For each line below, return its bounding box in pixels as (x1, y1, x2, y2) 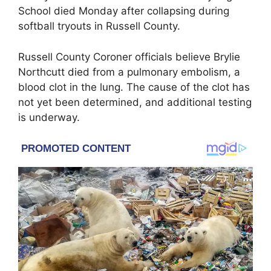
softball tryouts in (18, 20, 106, 33)
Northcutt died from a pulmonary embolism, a (18, 65, 240, 78)
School (18, 5, 51, 18)
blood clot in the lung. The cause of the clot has (18, 80, 250, 93)
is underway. (18, 111, 80, 123)
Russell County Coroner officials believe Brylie (18, 50, 240, 63)
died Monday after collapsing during (51, 5, 229, 18)
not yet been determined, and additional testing (18, 96, 252, 108)
